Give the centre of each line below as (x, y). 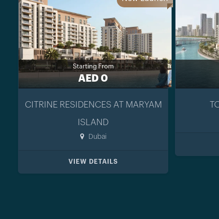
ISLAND (93, 122)
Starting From (93, 66)
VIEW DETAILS (93, 161)
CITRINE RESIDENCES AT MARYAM (93, 104)
